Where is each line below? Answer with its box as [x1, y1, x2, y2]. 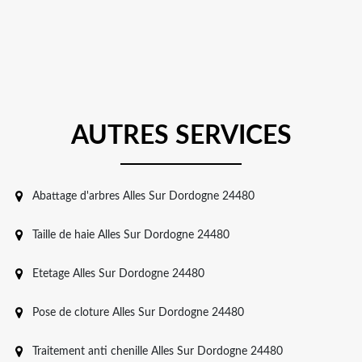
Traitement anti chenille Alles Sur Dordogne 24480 [32, 345, 283, 357]
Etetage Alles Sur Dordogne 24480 [32, 267, 204, 280]
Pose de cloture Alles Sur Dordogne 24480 [32, 306, 244, 318]
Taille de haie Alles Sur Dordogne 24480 [32, 229, 229, 241]
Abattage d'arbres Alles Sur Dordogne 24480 [32, 190, 255, 202]
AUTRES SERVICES [70, 122, 292, 149]
